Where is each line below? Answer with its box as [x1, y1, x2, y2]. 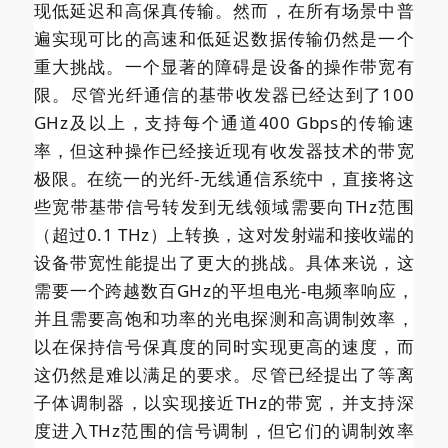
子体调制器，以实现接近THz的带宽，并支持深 [33, 390, 415, 414]
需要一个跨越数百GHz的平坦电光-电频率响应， [33, 278, 415, 302]
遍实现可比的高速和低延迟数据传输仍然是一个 [33, 26, 415, 50]
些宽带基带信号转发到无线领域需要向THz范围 [33, 194, 415, 218]
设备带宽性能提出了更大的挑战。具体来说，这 [33, 250, 415, 274]
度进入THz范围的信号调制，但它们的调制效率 [33, 418, 415, 442]
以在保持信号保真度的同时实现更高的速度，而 [33, 334, 415, 358]
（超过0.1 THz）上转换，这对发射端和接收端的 [33, 222, 415, 246]
